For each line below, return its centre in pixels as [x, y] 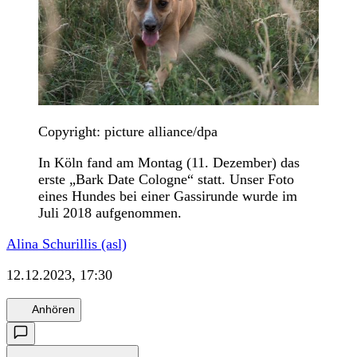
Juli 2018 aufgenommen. [110, 212]
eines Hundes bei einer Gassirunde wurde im [168, 196]
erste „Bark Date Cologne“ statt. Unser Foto [166, 179]
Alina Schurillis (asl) [67, 243]
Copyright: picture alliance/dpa [128, 131]
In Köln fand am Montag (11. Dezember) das [169, 162]
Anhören [53, 310]
